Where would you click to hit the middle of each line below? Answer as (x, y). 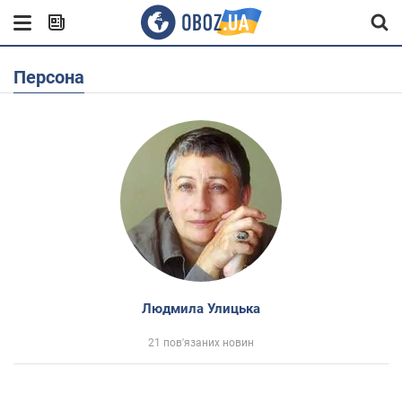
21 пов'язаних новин (201, 343)
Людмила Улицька (201, 309)
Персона (55, 77)
